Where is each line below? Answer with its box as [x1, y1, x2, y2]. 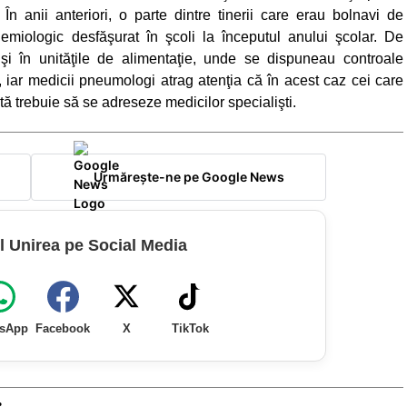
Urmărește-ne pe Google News [93, 169, 284, 184]
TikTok [171, 321, 209, 335]
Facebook [35, 321, 90, 335]
